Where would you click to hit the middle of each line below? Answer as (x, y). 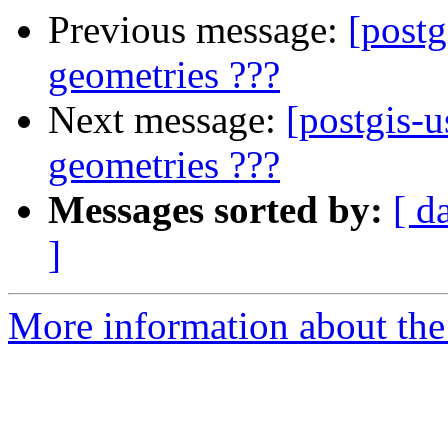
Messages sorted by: (215, 210)
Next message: (167, 120)
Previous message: (198, 30)
